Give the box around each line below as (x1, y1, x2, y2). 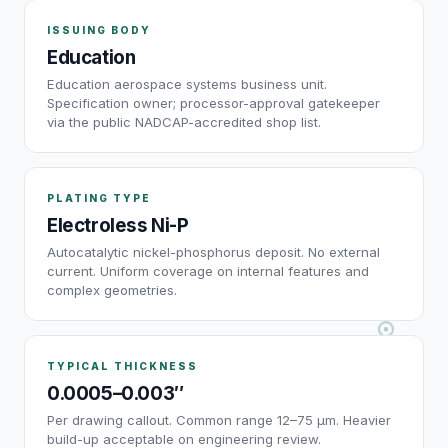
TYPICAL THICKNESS (47, 360, 198, 373)
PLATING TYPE (47, 192, 151, 205)
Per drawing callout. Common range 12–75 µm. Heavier (47, 412, 391, 429)
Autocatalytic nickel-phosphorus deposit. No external (47, 244, 380, 261)
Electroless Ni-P (47, 214, 189, 238)
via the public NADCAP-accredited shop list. (47, 114, 321, 131)
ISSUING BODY (47, 24, 151, 37)
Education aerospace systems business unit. (47, 76, 327, 93)
